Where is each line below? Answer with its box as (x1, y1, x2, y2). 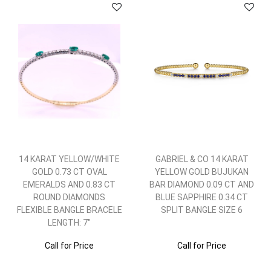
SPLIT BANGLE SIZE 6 (161, 205, 243, 215)
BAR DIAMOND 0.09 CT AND (149, 180, 254, 189)
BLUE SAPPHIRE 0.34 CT (155, 192, 248, 202)
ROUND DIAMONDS (33, 192, 105, 202)
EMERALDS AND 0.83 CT (23, 180, 116, 189)
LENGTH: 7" (48, 218, 91, 227)
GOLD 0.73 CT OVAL (31, 167, 107, 177)
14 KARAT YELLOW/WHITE (19, 154, 120, 164)
